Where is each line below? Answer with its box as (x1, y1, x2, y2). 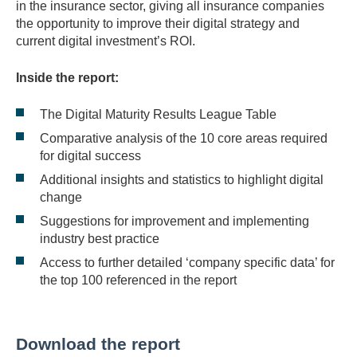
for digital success (40, 149, 141, 163)
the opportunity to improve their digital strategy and (16, 17, 300, 30)
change (40, 190, 82, 204)
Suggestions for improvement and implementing (40, 214, 309, 228)
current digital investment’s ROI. (16, 34, 195, 48)
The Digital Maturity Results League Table (40, 108, 277, 121)
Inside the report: (16, 71, 119, 84)
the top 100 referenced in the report (40, 273, 237, 287)
